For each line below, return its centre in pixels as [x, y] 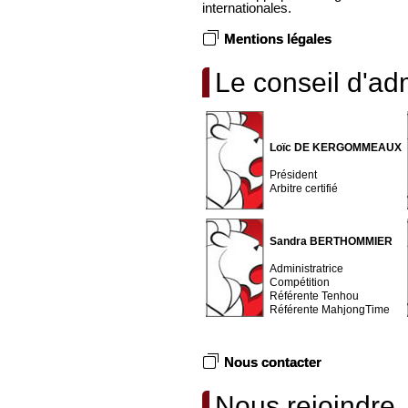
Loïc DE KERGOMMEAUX [336, 148]
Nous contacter [273, 362]
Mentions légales [278, 38]
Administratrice [306, 269]
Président [293, 175]
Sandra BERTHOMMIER [331, 241]
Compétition [300, 282]
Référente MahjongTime [330, 310]
